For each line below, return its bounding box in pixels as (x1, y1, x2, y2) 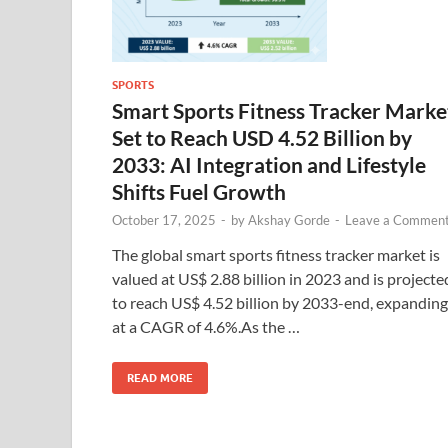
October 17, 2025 (112, 211, 216, 228)
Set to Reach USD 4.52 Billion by (112, 124, 412, 150)
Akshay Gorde (248, 211, 330, 228)
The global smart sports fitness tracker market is (112, 244, 440, 264)
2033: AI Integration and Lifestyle (112, 151, 426, 177)
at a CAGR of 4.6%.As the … (112, 316, 300, 336)
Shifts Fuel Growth (112, 178, 286, 204)
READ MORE (127, 370, 193, 385)
